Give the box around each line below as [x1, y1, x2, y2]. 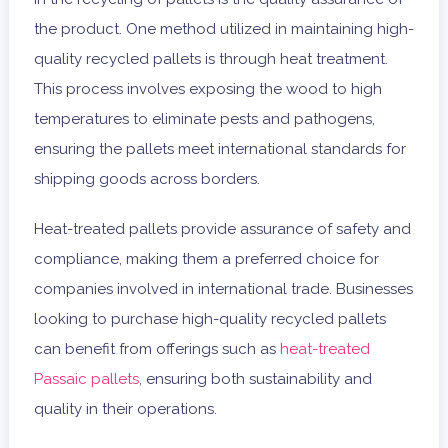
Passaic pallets [33, 370, 139, 389]
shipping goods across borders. [33, 170, 260, 189]
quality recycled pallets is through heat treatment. [33, 50, 388, 69]
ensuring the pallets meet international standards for [33, 140, 406, 159]
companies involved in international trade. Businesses [33, 280, 413, 299]
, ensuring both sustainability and [138, 370, 372, 389]
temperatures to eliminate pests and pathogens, [33, 110, 375, 129]
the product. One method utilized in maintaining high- [33, 20, 414, 39]
